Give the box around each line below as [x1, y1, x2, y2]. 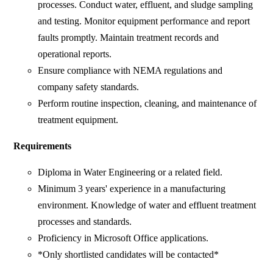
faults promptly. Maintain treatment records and [38, 32, 219, 43]
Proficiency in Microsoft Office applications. [38, 233, 209, 244]
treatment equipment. [38, 115, 119, 126]
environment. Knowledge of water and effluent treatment [38, 200, 257, 211]
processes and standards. [38, 216, 132, 227]
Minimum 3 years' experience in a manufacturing [38, 183, 226, 194]
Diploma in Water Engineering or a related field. [38, 167, 223, 178]
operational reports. [38, 49, 112, 60]
